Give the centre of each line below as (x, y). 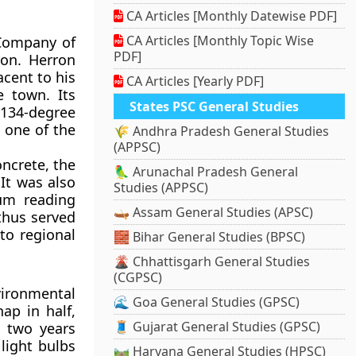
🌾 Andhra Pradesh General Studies (222, 132)
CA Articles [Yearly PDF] (194, 81)
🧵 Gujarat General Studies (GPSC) (217, 327)
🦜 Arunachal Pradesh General (206, 172)
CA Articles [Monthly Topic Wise (219, 41)
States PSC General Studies (215, 107)
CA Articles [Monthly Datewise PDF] (230, 16)
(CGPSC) (138, 278)
